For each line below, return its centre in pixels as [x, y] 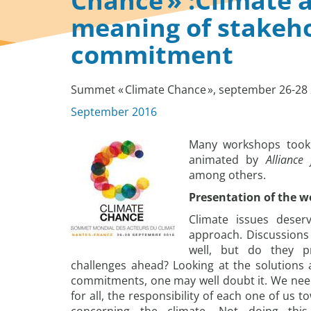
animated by [227, 160]
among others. [227, 175]
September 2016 [114, 112]
